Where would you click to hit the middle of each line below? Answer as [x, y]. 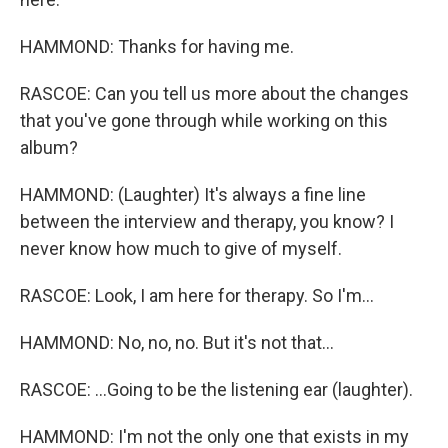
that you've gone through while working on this [204, 120]
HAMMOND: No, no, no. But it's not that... [177, 342]
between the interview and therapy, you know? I [207, 221]
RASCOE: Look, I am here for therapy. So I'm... [197, 295]
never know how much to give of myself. [181, 248]
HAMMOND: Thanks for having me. [157, 46]
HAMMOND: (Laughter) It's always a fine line [193, 194]
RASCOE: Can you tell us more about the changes [214, 93]
